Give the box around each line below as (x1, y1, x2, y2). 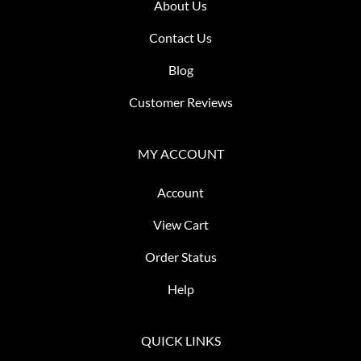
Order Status (144, 248, 217, 264)
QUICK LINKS (140, 332, 221, 348)
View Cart (152, 216, 209, 232)
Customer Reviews (128, 93, 233, 110)
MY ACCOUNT (137, 145, 224, 161)
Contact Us (149, 29, 212, 45)
